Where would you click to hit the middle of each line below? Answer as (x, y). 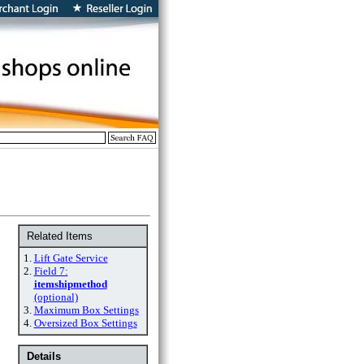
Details (43, 356)
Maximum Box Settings (86, 310)
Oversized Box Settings (85, 323)
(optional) (56, 297)
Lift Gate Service (71, 258)
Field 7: (51, 271)
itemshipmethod (70, 284)
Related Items (58, 236)
